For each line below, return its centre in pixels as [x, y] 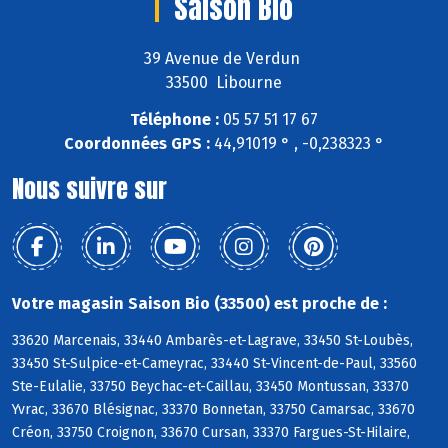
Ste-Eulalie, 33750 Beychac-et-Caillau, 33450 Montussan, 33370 [210, 386]
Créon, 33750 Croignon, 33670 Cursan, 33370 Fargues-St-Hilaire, [211, 432]
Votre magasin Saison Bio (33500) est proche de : [199, 304]
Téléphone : [174, 120]
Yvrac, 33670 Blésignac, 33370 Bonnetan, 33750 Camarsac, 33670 [213, 409]
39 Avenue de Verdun [224, 59]
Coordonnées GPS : [137, 144]
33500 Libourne [224, 83]
